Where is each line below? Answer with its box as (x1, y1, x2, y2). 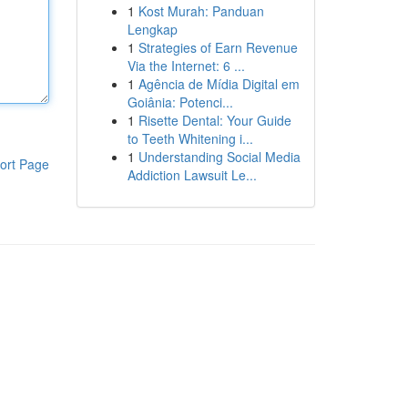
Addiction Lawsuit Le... (127, 166, 257, 184)
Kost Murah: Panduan (138, 2, 264, 20)
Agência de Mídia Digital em (138, 75, 300, 93)
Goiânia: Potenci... (127, 93, 233, 111)
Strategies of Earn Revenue (138, 38, 298, 56)
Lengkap (127, 20, 178, 38)
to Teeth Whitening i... (127, 129, 253, 148)
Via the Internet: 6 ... (127, 56, 245, 75)
